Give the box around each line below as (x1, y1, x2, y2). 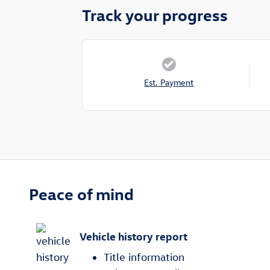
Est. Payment (144, 77, 194, 89)
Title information (104, 251, 184, 264)
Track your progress (82, 4, 228, 25)
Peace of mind (29, 183, 134, 204)
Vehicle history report (80, 228, 187, 243)
